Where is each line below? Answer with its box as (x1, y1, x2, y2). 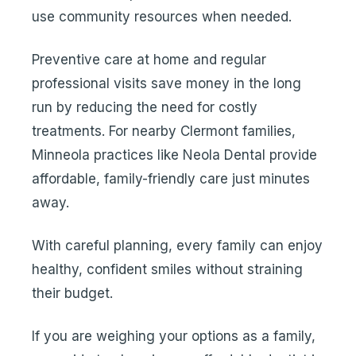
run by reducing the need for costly (32, 99, 257, 115)
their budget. (32, 285, 113, 301)
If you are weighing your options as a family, (32, 328, 315, 344)
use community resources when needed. (32, 9, 292, 25)
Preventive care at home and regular (32, 52, 266, 68)
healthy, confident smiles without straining (32, 261, 303, 277)
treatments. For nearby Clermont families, (32, 123, 296, 139)
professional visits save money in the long (32, 75, 301, 91)
